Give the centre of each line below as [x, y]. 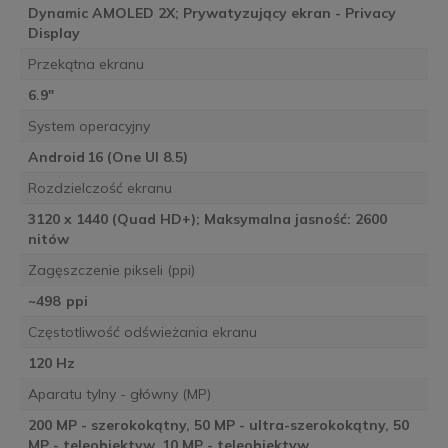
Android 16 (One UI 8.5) [107, 157]
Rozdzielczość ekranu [99, 188]
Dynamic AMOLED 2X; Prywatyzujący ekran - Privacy [211, 13]
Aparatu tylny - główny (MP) [119, 394]
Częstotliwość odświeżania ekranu [142, 332]
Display [53, 33]
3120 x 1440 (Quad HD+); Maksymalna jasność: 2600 [207, 219]
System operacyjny [88, 126]
